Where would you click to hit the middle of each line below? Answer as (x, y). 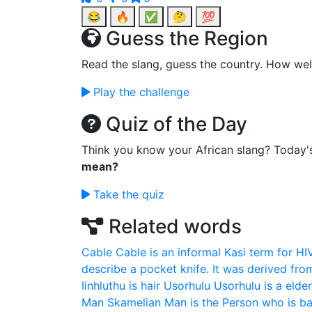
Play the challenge (140, 92)
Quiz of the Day (174, 124)
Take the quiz (127, 194)
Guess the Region (185, 38)
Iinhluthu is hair (121, 286)
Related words (173, 226)
